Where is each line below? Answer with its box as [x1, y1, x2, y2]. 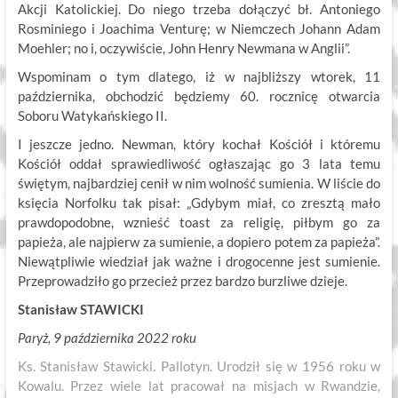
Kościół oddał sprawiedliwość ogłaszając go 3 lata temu [17, 155, 381, 172]
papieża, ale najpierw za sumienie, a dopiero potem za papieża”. [17, 234, 381, 251]
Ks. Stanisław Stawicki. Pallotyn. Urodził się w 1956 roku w [17, 358, 381, 375]
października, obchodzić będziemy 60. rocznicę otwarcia [17, 88, 381, 105]
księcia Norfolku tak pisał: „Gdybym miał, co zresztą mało [17, 195, 381, 211]
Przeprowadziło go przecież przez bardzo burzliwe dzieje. [17, 273, 347, 290]
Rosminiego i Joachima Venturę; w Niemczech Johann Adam [17, 20, 381, 37]
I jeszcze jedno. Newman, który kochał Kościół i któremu [17, 136, 381, 153]
